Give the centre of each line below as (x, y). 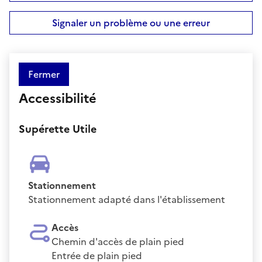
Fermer (44, 74)
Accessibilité (58, 98)
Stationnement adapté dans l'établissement (127, 199)
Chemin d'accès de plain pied (118, 241)
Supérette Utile (58, 129)
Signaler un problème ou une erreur (131, 23)
